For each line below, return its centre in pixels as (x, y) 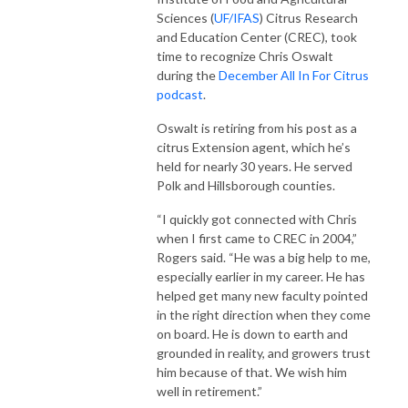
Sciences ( (185, 17)
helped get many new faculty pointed (262, 295)
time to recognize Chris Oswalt (245, 56)
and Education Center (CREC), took (257, 36)
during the (188, 75)
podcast (180, 94)
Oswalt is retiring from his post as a (257, 127)
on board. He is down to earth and (252, 333)
